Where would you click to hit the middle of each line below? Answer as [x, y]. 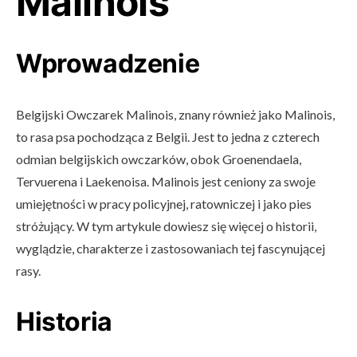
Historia [64, 322]
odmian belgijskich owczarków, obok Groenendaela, [159, 159]
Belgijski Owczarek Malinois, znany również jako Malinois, [175, 114]
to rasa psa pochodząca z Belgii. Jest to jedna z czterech [168, 137]
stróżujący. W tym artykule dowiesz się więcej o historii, [166, 226]
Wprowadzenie [108, 63]
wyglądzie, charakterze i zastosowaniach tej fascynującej [171, 248]
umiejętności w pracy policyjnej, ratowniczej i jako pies [164, 204]
